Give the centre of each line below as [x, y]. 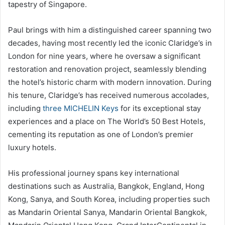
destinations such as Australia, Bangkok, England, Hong [106, 186]
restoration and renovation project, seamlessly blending [107, 69]
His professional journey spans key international [94, 173]
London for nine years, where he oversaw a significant [104, 56]
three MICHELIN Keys [81, 108]
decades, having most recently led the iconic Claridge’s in [110, 43]
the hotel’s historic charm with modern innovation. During [110, 82]
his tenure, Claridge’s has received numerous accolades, [108, 95]
